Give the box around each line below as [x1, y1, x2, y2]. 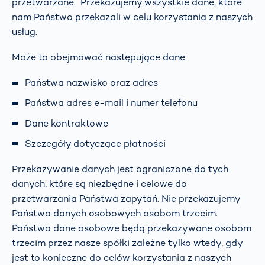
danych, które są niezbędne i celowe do [12, 177, 187, 190]
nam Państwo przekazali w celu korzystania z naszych [12, 10, 253, 23]
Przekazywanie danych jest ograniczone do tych [12, 163, 228, 176]
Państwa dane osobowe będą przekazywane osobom [12, 222, 251, 235]
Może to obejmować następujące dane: [12, 51, 187, 64]
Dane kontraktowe [25, 117, 108, 130]
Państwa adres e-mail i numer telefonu [25, 96, 198, 109]
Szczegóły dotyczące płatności [25, 137, 166, 150]
